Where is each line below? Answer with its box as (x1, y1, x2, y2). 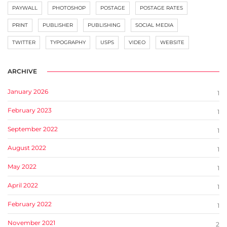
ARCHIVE (8, 67, 37, 75)
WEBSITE (160, 39, 184, 46)
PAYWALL (12, 5, 37, 12)
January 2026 (8, 88, 48, 96)
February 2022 (8, 200, 52, 208)
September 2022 (8, 125, 58, 133)
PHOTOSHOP (52, 5, 86, 12)
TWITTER (12, 39, 35, 46)
